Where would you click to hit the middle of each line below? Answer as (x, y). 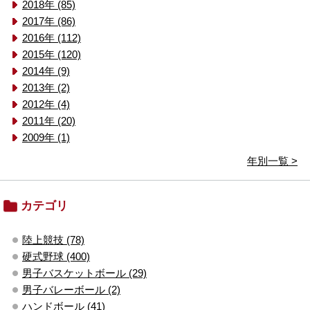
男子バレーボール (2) (71, 289)
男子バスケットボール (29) (84, 273)
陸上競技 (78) (53, 239)
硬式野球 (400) (56, 256)
